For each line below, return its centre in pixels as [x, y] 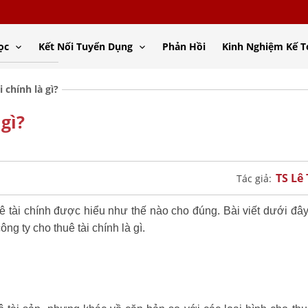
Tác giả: [255, 178]
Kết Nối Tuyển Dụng [87, 46]
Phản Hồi [184, 46]
